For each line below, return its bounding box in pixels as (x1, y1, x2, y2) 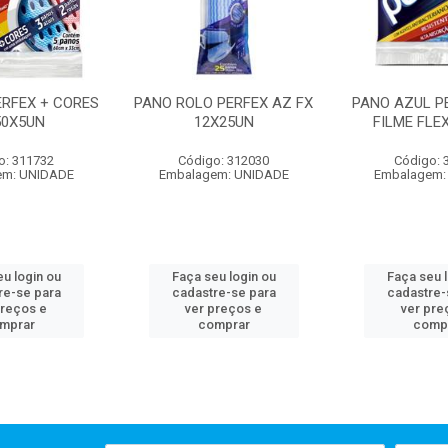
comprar (197, 317, 250, 332)
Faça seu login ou (171, 269, 276, 284)
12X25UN (193, 113, 254, 131)
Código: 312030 (178, 153, 270, 168)
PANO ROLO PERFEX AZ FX (134, 94, 314, 112)
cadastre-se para (171, 285, 276, 300)
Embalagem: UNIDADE (158, 167, 289, 182)
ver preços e (185, 301, 263, 316)
